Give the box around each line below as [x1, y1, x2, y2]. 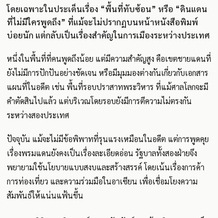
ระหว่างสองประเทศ [7, 109, 69, 120]
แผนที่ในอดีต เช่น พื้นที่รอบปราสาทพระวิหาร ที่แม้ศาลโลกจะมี [7, 81, 208, 92]
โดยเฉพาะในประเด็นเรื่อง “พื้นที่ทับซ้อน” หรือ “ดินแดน [7, 3, 207, 14]
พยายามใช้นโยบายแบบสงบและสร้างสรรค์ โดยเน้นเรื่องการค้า [7, 162, 204, 172]
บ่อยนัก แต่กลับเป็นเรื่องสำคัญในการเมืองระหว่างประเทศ [7, 29, 210, 40]
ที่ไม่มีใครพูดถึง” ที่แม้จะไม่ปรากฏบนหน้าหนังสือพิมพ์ [7, 16, 198, 27]
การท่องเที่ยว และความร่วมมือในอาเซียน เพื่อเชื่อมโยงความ [7, 176, 198, 186]
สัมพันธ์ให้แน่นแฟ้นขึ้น [7, 190, 83, 200]
